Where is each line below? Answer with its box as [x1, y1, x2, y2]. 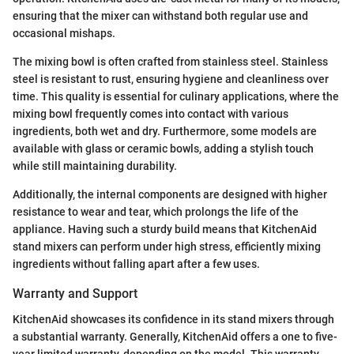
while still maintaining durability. [13, 160, 177, 173]
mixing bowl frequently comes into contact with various [13, 107, 288, 121]
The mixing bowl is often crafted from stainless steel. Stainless [13, 55, 328, 69]
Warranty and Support [13, 286, 137, 302]
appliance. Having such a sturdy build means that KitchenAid [13, 223, 317, 236]
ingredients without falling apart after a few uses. [13, 258, 260, 271]
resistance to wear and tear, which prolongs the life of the [13, 205, 299, 219]
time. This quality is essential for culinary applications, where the [13, 90, 339, 104]
